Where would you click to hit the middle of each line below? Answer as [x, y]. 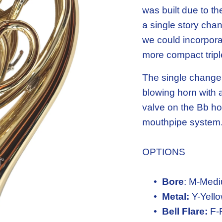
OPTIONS [164, 152]
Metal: [176, 197]
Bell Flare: [185, 212]
